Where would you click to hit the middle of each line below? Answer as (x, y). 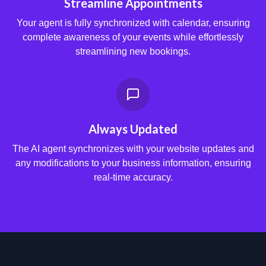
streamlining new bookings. (133, 52)
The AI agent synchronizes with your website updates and (133, 149)
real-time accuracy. (133, 178)
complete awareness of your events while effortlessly (133, 37)
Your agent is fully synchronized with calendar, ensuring (133, 23)
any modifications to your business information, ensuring (133, 163)
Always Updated (133, 129)
